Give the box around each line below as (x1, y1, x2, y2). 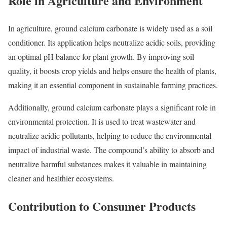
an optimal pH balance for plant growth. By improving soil (8, 51, 194, 62)
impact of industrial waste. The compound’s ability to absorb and (8, 144, 214, 155)
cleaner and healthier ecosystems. (8, 172, 114, 183)
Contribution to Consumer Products (8, 197, 196, 215)
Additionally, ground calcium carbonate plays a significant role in (8, 101, 216, 112)
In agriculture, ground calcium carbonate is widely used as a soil (8, 22, 212, 33)
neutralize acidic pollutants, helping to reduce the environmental (8, 130, 211, 141)
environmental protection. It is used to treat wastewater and (8, 116, 196, 127)
